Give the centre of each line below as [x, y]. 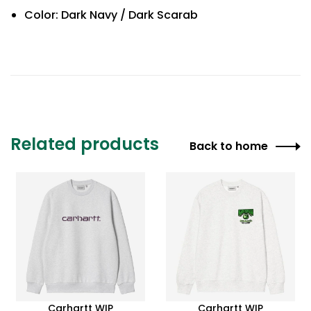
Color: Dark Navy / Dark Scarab [111, 15]
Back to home [229, 146]
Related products [85, 144]
